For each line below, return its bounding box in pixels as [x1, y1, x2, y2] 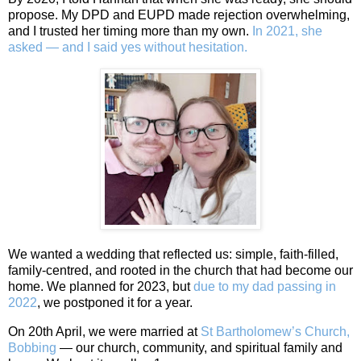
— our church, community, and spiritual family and [56, 340, 342, 355]
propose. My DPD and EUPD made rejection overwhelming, [8, 8, 350, 23]
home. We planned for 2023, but [8, 280, 193, 294]
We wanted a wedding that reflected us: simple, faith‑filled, [8, 247, 338, 262]
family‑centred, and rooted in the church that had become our [8, 263, 353, 278]
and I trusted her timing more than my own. [8, 24, 249, 39]
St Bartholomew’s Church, [201, 324, 350, 338]
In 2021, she [249, 24, 322, 39]
